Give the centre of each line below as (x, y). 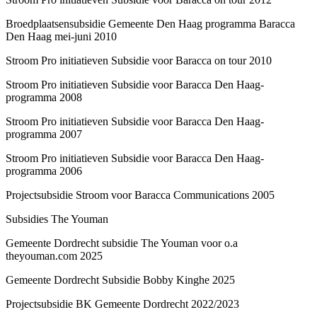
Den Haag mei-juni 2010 (63, 36)
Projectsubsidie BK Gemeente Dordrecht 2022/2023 (122, 304)
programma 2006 (45, 171)
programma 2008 (45, 97)
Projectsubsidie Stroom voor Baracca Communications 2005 (143, 195)
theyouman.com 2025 (54, 255)
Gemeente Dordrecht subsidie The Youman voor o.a (122, 243)
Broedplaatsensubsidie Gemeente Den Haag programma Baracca (150, 23)
